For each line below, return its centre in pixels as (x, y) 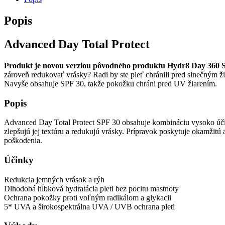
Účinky (19, 160)
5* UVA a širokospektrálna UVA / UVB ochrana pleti (89, 206)
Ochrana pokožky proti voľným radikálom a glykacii (88, 197)
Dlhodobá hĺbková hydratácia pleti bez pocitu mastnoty (91, 188)
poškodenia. (23, 141)
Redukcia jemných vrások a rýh (54, 179)
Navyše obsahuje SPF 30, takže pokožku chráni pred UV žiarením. (110, 83)
